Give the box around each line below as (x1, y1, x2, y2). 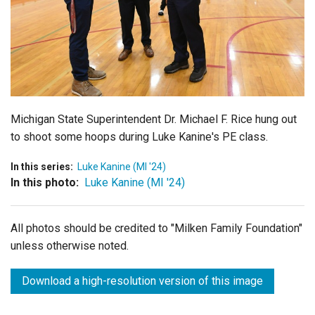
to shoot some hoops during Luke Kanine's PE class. (11, 129, 268, 143)
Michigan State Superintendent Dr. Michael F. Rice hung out (11, 112, 297, 126)
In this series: (11, 160, 73, 172)
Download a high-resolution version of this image (22, 274, 263, 288)
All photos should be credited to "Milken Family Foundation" (11, 221, 302, 235)
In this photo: (11, 175, 79, 189)
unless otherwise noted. (11, 238, 129, 252)
